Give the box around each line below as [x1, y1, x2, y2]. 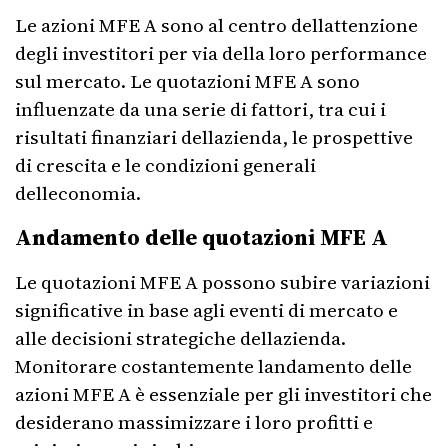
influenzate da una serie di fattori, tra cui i [15, 96, 386, 122]
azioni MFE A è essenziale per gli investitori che [15, 381, 432, 407]
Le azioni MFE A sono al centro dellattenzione [15, 12, 418, 38]
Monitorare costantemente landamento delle [15, 353, 412, 379]
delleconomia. [15, 180, 141, 206]
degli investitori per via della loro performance [15, 40, 427, 66]
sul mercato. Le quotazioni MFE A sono [15, 68, 360, 94]
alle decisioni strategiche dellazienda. [15, 325, 346, 351]
